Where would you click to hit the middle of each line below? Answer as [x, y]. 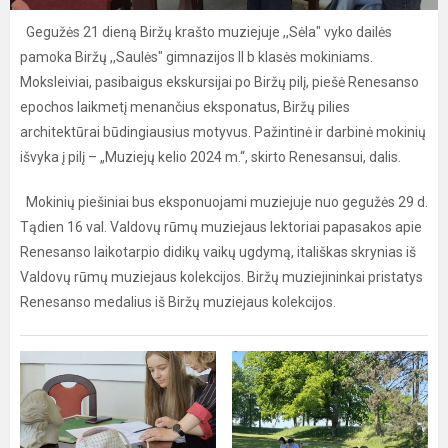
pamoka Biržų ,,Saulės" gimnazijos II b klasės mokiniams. [196, 57]
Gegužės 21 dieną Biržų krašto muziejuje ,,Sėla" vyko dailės [206, 32]
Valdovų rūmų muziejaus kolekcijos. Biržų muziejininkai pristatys [221, 277]
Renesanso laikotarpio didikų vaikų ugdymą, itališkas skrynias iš [218, 252]
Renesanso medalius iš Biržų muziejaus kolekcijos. [178, 302]
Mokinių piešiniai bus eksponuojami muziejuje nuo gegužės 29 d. [224, 202]
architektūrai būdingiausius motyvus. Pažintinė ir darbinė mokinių [223, 132]
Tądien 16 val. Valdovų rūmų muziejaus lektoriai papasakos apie [221, 227]
